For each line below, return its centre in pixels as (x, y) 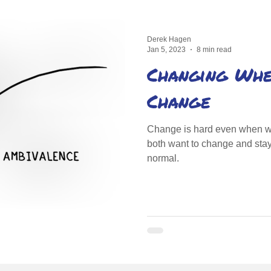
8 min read (214, 49)
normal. (163, 158)
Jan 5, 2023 (166, 49)
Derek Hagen (169, 39)
